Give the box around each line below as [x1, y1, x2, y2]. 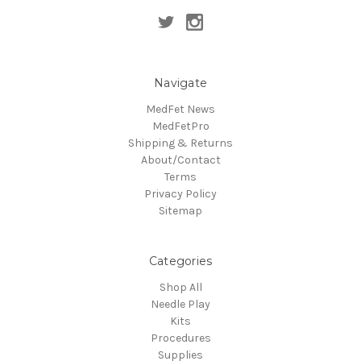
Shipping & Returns [128, 136, 233, 151]
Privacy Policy [144, 187, 217, 201]
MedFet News [146, 102, 215, 117]
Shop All [159, 280, 202, 295]
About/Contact [140, 153, 221, 168]
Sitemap [159, 204, 202, 218]
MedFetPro [151, 119, 210, 134]
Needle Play [151, 297, 210, 312]
